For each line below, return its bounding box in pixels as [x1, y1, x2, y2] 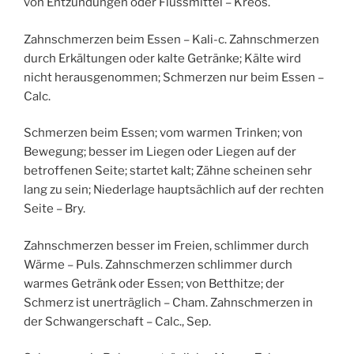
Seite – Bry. [24, 201, 85, 217]
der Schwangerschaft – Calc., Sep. [24, 314, 211, 329]
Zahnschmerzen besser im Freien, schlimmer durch [24, 238, 309, 253]
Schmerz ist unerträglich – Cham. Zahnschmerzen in [24, 295, 313, 310]
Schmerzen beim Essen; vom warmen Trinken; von [24, 126, 303, 141]
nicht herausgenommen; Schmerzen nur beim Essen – [24, 70, 324, 85]
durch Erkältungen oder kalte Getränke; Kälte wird [24, 51, 301, 66]
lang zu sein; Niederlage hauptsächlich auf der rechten [24, 183, 324, 198]
